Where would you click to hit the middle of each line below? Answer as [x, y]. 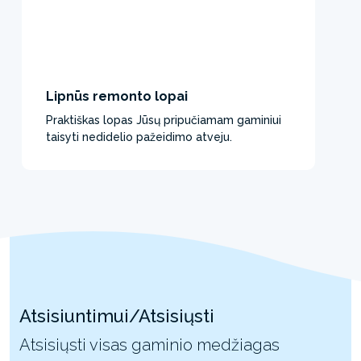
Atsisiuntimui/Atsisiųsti [117, 315]
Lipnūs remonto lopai [117, 96]
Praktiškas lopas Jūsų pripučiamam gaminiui [164, 120]
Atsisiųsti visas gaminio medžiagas [149, 344]
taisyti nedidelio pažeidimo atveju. [139, 137]
